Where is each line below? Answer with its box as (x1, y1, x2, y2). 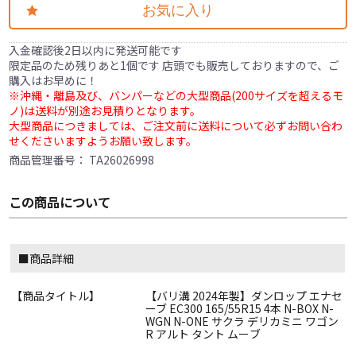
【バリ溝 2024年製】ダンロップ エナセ (145, 288, 342, 304)
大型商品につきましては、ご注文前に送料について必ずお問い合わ (9, 118, 343, 134)
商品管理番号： (9, 152, 90, 168)
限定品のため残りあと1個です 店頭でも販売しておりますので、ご (9, 57, 340, 74)
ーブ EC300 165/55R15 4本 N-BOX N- (145, 300, 334, 317)
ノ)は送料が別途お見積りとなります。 (9, 103, 202, 119)
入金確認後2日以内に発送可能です (9, 42, 183, 59)
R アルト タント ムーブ (145, 326, 261, 342)
